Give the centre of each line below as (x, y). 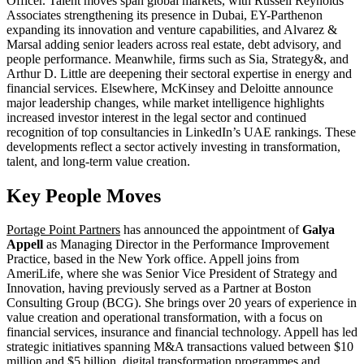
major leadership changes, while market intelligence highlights (165, 102)
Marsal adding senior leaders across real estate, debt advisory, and (174, 44)
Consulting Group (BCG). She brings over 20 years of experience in (182, 303)
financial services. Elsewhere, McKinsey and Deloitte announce (170, 88)
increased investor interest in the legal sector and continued (156, 117)
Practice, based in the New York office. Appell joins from (153, 259)
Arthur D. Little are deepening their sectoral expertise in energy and (179, 73)
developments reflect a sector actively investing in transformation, (173, 146)
